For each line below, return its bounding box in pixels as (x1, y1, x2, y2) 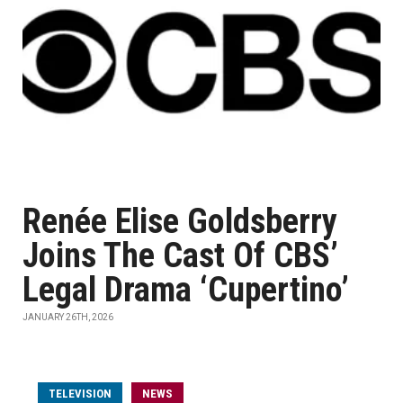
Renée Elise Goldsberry (22, 201, 337, 241)
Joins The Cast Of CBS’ (22, 236, 338, 275)
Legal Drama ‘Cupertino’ (22, 270, 349, 309)
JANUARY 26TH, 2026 (22, 312, 113, 322)
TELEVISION (49, 387, 112, 400)
